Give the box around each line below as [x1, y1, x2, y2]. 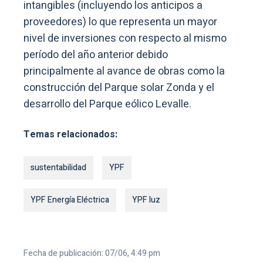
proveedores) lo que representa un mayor [23, 14, 217, 30]
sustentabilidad [31, 161, 86, 174]
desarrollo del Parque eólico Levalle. [23, 96, 191, 112]
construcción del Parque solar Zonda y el [23, 79, 214, 96]
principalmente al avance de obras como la [23, 63, 225, 79]
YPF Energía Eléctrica [31, 193, 109, 206]
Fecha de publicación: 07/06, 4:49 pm [23, 247, 160, 259]
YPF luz [132, 193, 160, 206]
